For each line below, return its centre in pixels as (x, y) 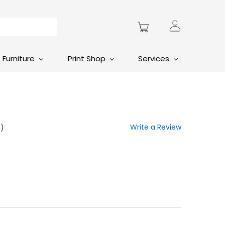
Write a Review (156, 127)
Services (154, 59)
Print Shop (87, 59)
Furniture (20, 59)
